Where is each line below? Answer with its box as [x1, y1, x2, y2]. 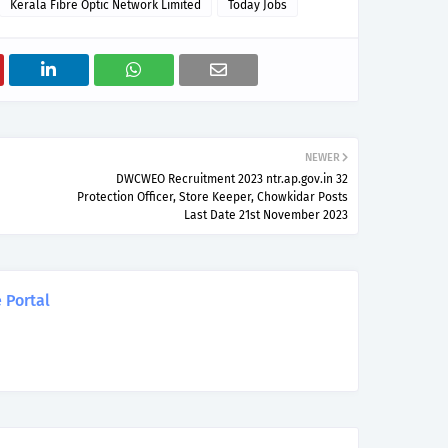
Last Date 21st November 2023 [184, 208, 348, 222]
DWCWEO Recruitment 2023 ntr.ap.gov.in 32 [116, 172, 348, 186]
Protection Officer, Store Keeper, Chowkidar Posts [77, 190, 348, 204]
